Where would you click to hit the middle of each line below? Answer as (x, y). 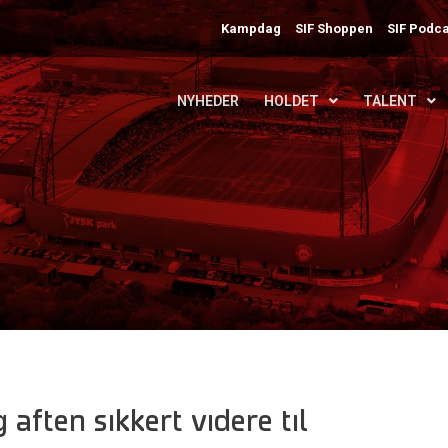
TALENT (390, 101)
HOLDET (291, 101)
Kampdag (251, 28)
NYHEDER (208, 101)
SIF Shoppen (334, 28)
